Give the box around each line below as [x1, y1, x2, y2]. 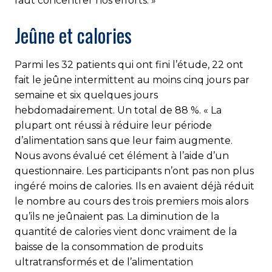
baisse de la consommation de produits [15, 240, 203, 253]
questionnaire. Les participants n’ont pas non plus [15, 165, 254, 177]
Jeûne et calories [15, 20, 132, 49]
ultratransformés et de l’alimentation [15, 256, 193, 268]
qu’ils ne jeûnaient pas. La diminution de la [15, 210, 219, 222]
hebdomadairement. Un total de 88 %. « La [15, 104, 222, 116]
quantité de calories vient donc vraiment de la [15, 225, 237, 237]
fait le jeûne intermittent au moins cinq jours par [15, 73, 250, 86]
